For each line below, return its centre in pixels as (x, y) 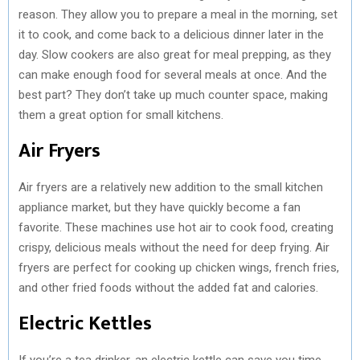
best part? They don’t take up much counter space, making (173, 94)
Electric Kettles (85, 323)
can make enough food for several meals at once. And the (173, 74)
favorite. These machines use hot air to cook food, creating (176, 227)
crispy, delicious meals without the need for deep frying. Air (174, 247)
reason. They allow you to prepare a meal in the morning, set (178, 14)
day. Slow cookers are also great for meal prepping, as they (175, 54)
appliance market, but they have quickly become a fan (160, 207)
